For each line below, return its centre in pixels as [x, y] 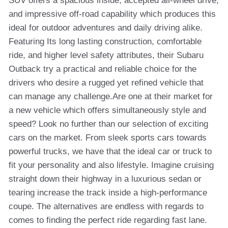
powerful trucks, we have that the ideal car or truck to [110, 151]
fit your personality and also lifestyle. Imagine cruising [111, 165]
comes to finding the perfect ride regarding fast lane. [108, 220]
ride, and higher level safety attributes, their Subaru [106, 55]
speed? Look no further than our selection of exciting [108, 124]
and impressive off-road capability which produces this [112, 14]
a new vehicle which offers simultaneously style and [107, 110]
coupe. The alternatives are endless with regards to [106, 206]
